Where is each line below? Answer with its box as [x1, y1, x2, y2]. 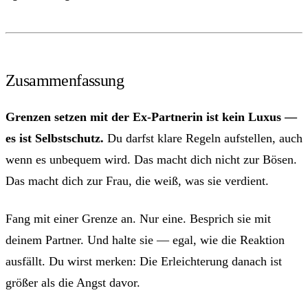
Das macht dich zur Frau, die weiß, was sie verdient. [5, 174, 269, 188]
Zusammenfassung [5, 71, 124, 90]
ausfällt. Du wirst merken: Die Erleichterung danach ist [5, 254, 282, 269]
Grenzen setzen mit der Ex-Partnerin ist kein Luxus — [5, 110, 297, 124]
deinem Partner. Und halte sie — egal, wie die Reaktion [5, 233, 285, 247]
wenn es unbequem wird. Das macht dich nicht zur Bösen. [5, 153, 297, 167]
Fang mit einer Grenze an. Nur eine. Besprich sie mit [5, 212, 271, 226]
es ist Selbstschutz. [5, 131, 104, 146]
